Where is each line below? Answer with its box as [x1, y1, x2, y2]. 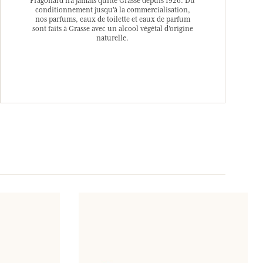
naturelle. [96, 34, 129, 42]
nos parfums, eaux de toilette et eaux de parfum [35, 15, 190, 23]
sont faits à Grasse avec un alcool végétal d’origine [32, 25, 193, 33]
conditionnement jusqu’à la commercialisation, [35, 6, 190, 14]
